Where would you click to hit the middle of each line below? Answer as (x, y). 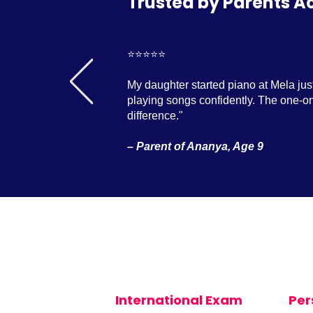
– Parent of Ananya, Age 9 (195, 146)
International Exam (179, 300)
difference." (155, 116)
